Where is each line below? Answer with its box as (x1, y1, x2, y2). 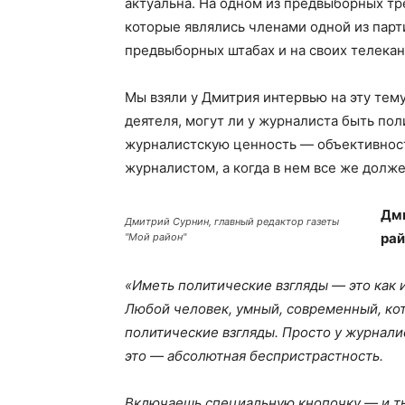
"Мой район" (125, 231, 186, 243)
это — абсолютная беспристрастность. (125, 347, 383, 364)
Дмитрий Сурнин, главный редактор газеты (125, 215, 339, 228)
